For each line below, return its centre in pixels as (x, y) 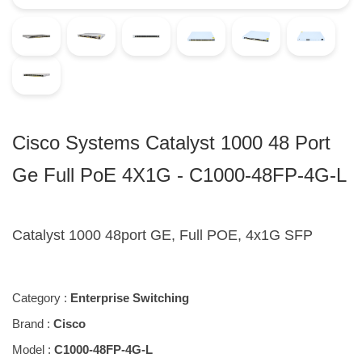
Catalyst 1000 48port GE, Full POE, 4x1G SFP (162, 235)
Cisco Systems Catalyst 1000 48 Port (171, 142)
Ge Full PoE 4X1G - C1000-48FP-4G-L (179, 175)
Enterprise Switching (130, 297)
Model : (33, 349)
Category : (41, 297)
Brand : (33, 323)
